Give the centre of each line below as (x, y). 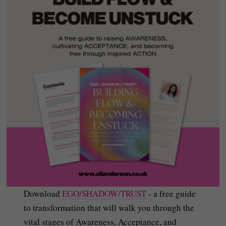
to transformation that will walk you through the (109, 208)
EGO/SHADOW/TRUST (104, 194)
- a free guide (171, 194)
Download (43, 194)
